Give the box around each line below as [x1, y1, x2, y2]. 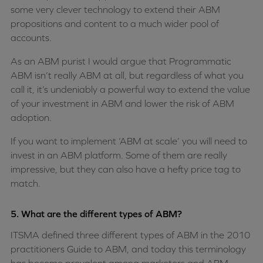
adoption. [11, 112, 52, 123]
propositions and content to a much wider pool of [11, 18, 219, 29]
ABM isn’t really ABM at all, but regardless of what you [11, 70, 244, 80]
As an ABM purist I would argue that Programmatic [11, 56, 231, 66]
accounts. [11, 32, 52, 43]
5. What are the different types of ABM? [11, 208, 182, 219]
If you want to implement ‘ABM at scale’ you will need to [11, 136, 247, 146]
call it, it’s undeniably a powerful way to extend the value [11, 84, 250, 95]
